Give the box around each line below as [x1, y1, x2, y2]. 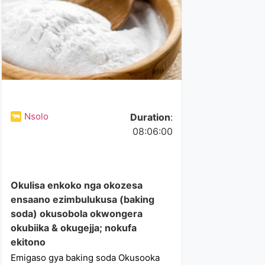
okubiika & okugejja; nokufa [11, 222, 137, 234]
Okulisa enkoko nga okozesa [11, 179, 143, 191]
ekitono [11, 236, 46, 248]
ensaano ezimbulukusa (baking [11, 193, 155, 205]
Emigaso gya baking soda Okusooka [11, 252, 160, 263]
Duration [130, 111, 170, 123]
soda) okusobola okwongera [11, 208, 143, 219]
